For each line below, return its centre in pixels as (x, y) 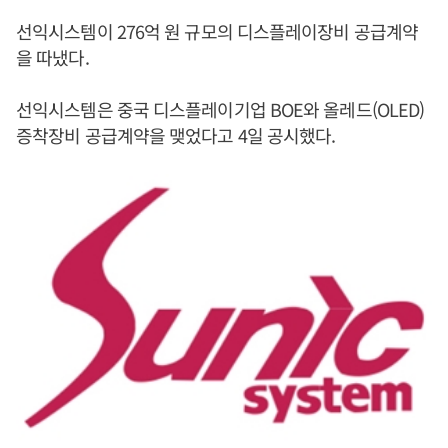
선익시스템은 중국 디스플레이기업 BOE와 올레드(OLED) (220, 109)
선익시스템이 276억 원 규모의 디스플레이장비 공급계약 (217, 31)
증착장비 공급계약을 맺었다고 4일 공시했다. (176, 135)
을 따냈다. (52, 57)
